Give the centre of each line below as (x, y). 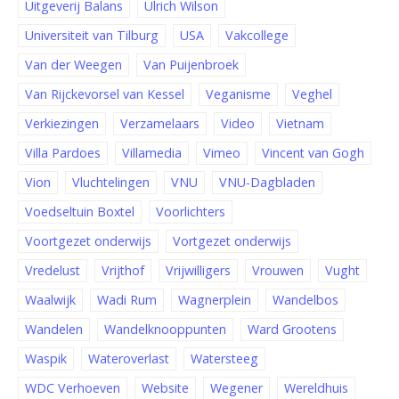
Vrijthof (123, 271)
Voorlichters (191, 212)
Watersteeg (224, 359)
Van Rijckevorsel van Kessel (105, 94)
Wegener (236, 388)
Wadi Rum (127, 300)
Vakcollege (257, 36)
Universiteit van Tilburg (92, 36)
